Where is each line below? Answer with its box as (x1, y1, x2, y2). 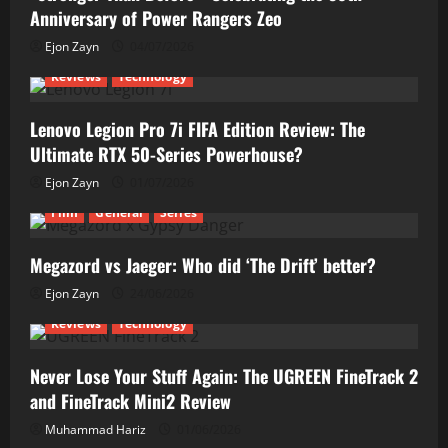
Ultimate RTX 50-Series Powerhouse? (30, 141, 303, 168)
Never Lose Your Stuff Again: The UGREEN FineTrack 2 (30, 363, 418, 390)
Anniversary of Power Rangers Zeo (30, 5, 282, 32)
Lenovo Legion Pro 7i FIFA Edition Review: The (30, 116, 365, 143)
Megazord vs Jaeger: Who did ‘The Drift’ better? (30, 252, 376, 279)
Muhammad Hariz (45, 421, 146, 439)
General (95, 204, 144, 222)
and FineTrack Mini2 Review (30, 388, 231, 415)
